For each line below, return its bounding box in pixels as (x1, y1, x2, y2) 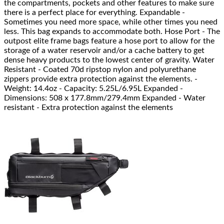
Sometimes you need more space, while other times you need (4, 18, 217, 26)
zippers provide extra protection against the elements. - (4, 75, 197, 83)
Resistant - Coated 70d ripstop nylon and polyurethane (4, 65, 196, 74)
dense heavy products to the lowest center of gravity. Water (4, 56, 214, 64)
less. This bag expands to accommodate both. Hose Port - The (4, 27, 220, 36)
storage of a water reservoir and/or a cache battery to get (4, 46, 204, 55)
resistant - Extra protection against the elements (4, 103, 173, 112)
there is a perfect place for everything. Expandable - (4, 8, 185, 17)
